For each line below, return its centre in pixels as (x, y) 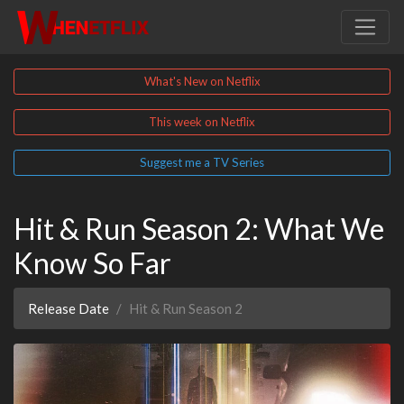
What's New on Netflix (202, 82)
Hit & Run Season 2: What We (199, 229)
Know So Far (92, 263)
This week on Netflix (202, 122)
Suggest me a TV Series (202, 163)
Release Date (69, 309)
